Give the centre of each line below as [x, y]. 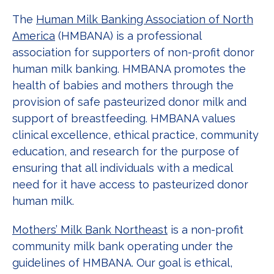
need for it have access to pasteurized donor [130, 184]
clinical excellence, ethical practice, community [135, 135]
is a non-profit [206, 229]
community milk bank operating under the [123, 246]
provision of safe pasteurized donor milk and [129, 102]
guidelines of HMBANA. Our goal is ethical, [122, 262]
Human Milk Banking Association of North [145, 19]
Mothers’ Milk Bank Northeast [90, 229]
